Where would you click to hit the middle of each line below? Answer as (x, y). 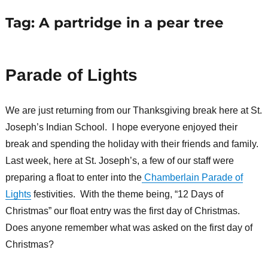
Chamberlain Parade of (192, 178)
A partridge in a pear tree (131, 23)
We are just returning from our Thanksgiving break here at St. (133, 111)
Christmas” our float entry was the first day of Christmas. (124, 211)
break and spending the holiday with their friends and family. (133, 144)
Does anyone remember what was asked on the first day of (129, 228)
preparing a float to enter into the (73, 178)
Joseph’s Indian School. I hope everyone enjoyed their (121, 127)
